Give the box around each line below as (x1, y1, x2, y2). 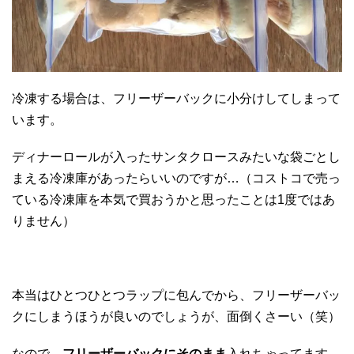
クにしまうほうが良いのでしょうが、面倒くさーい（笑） (12, 310, 341, 324)
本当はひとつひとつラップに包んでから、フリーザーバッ (12, 288, 341, 303)
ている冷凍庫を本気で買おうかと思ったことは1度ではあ (12, 193, 335, 207)
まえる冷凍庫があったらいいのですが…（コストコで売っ (12, 171, 341, 186)
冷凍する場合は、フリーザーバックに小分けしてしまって (12, 92, 341, 106)
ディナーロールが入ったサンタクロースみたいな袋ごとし (12, 150, 341, 164)
